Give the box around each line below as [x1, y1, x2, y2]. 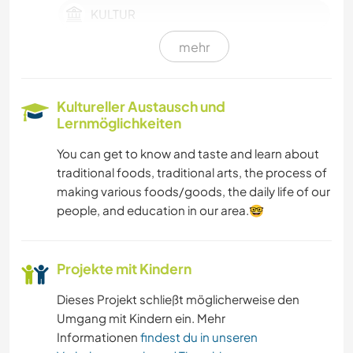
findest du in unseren [140, 329, 258, 344]
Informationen [57, 329, 140, 344]
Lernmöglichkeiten [57, 113, 181, 132]
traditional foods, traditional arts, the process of [57, 164, 327, 180]
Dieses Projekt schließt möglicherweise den [57, 291, 299, 307]
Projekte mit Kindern [57, 259, 191, 277]
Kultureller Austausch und [57, 97, 225, 115]
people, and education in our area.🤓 [57, 202, 264, 217]
